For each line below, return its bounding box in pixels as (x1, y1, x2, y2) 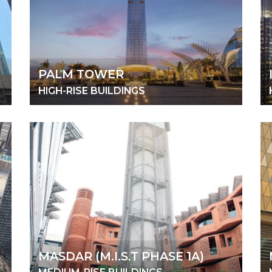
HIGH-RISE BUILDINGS (38, 84, 145, 97)
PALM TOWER (38, 67, 124, 82)
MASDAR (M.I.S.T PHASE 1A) (38, 248, 204, 263)
